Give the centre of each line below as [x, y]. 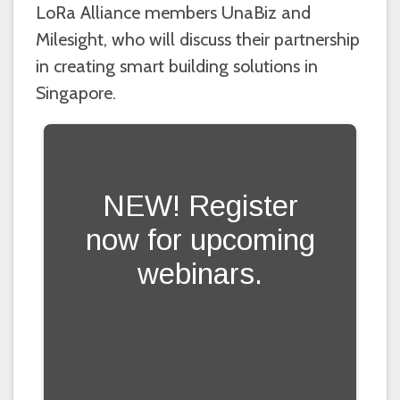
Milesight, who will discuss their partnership [198, 39]
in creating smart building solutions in [177, 66]
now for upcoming [200, 239]
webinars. [200, 273]
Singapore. [76, 92]
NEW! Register [200, 205]
